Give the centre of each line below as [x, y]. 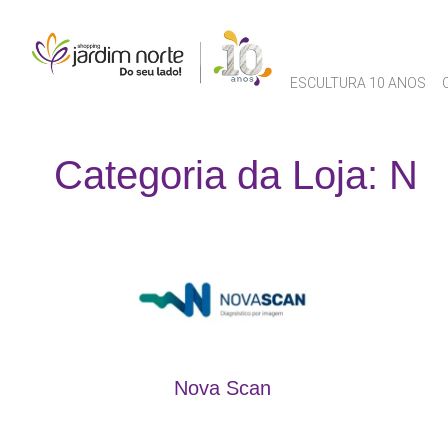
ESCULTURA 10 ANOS [358, 83]
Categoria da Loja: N [235, 175]
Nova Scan [222, 387]
